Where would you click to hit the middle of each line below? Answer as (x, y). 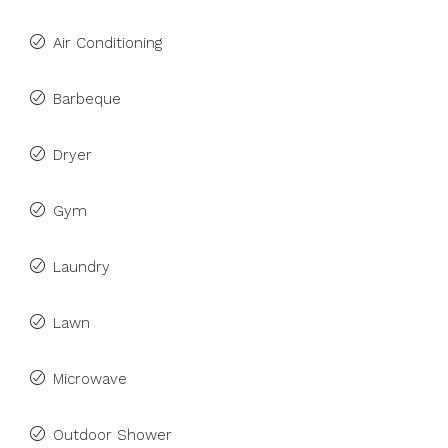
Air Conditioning (107, 43)
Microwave (90, 379)
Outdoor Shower (112, 435)
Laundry (81, 267)
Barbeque (87, 99)
